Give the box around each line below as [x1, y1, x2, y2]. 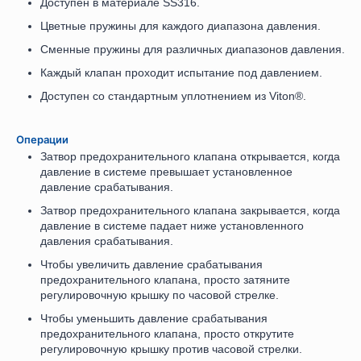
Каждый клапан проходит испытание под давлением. [40, 66, 322, 80]
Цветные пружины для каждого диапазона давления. [40, 19, 321, 33]
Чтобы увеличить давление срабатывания [40, 258, 263, 272]
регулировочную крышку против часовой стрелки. [40, 342, 302, 356]
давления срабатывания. [40, 234, 173, 248]
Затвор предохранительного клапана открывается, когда [40, 150, 340, 164]
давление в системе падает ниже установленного [40, 219, 304, 233]
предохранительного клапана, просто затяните [40, 273, 290, 287]
